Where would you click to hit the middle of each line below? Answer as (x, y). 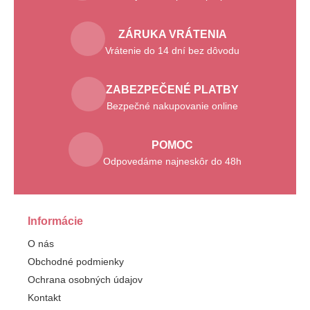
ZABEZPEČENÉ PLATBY (172, 89)
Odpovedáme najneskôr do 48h (172, 161)
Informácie (55, 221)
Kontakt (44, 298)
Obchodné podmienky (76, 262)
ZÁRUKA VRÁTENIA (172, 34)
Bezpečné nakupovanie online (172, 106)
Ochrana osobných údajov (85, 280)
